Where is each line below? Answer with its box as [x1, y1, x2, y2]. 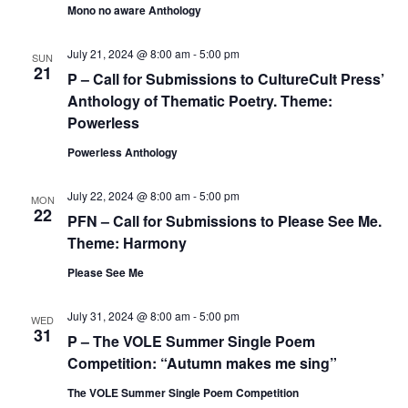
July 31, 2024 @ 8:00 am [66, 308, 190, 323]
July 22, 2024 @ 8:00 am [66, 188, 190, 203]
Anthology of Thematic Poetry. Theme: [66, 90, 332, 111]
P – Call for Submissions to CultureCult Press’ [66, 68, 384, 89]
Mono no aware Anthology [66, 2, 201, 18]
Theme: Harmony [66, 232, 187, 253]
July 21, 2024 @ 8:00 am [66, 46, 190, 61]
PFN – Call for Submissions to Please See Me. [66, 210, 382, 231]
